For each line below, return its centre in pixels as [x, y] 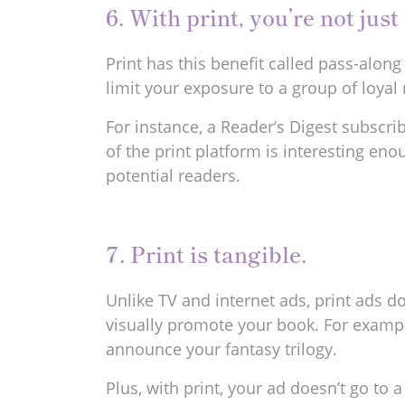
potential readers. [173, 175]
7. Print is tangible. [206, 254]
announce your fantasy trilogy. [221, 349]
